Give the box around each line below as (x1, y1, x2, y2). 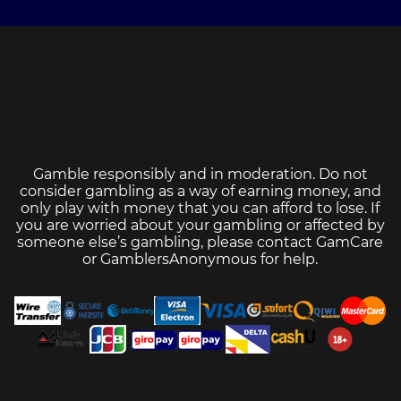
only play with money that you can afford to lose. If (21, 200, 380, 218)
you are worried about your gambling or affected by (15, 217, 385, 235)
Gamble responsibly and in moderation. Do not (32, 166, 368, 183)
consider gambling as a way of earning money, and (19, 183, 381, 200)
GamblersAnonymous (100, 251, 258, 269)
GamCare (316, 234, 384, 252)
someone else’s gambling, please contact (17, 234, 317, 252)
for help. (257, 251, 319, 269)
